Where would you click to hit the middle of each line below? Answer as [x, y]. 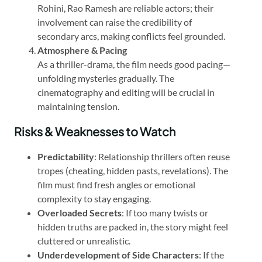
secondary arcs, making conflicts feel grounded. [131, 36]
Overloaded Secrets [80, 212]
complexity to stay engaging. [94, 198]
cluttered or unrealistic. [84, 240]
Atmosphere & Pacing [82, 50]
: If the [211, 254]
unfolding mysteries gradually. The [106, 78]
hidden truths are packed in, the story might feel [133, 226]
